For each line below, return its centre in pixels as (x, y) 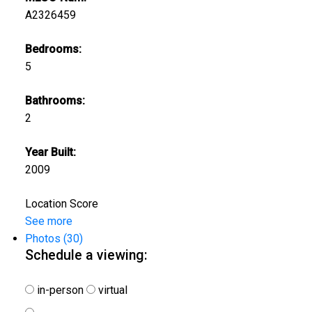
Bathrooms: (55, 100)
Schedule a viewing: (86, 255)
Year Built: (50, 152)
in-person (58, 290)
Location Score (61, 203)
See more (48, 221)
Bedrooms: (53, 49)
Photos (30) (54, 238)
